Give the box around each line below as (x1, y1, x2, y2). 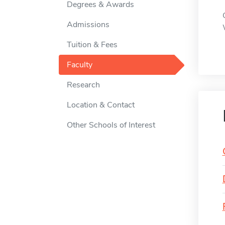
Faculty (67, 59, 92, 71)
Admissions (67, 19, 109, 31)
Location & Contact (67, 99, 135, 111)
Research (67, 79, 100, 91)
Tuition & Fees (67, 39, 118, 51)
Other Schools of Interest (67, 120, 155, 131)
